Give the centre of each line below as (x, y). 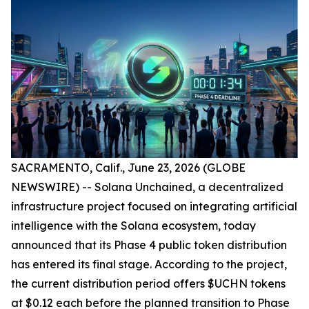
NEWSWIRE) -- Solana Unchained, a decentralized (147, 187)
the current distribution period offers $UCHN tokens (148, 283)
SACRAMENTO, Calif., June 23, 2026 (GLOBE (128, 167)
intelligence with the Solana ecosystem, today (133, 225)
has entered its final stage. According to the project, (149, 264)
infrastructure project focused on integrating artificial (154, 206)
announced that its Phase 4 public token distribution (149, 245)
